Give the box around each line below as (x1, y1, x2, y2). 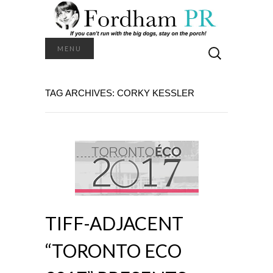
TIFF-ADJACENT (45, 211, 183, 234)
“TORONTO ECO (45, 239, 182, 261)
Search (202, 38, 234, 50)
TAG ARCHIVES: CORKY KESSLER (45, 87, 194, 98)
